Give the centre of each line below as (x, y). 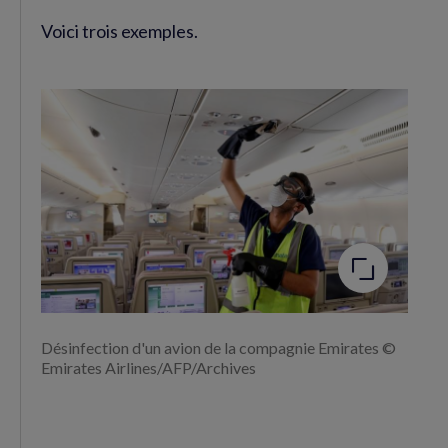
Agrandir (255, 208)
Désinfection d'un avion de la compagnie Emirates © (218, 347)
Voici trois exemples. (119, 30)
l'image (249, 224)
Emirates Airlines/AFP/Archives (148, 367)
